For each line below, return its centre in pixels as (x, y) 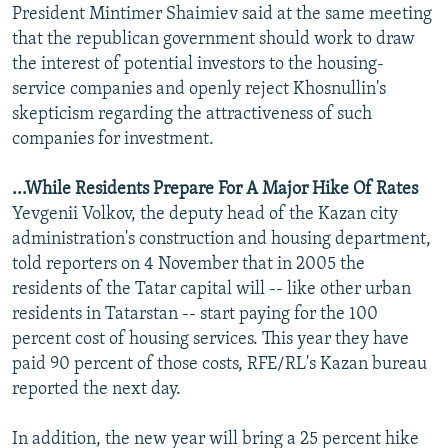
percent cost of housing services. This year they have (210, 339)
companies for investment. (113, 139)
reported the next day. (96, 389)
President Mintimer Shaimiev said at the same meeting (222, 14)
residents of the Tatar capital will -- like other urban (211, 289)
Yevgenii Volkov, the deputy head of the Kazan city (205, 214)
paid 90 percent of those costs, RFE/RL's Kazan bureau (219, 364)
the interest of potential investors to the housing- (198, 64)
